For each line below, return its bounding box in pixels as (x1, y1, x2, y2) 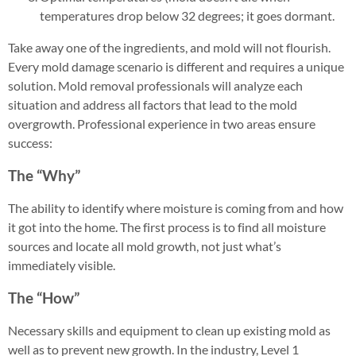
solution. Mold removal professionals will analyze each (8, 78, 303, 93)
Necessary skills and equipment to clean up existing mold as (8, 323, 331, 338)
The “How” (8, 289, 79, 307)
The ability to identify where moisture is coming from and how (8, 200, 343, 215)
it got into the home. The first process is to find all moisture (8, 219, 326, 234)
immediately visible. (8, 257, 115, 273)
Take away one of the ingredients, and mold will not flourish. (8, 40, 331, 55)
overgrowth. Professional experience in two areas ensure (8, 116, 315, 131)
